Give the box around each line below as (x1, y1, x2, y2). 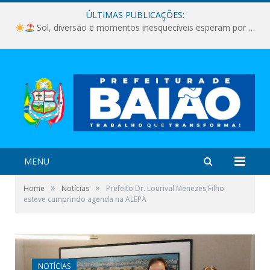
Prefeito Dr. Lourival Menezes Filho (106, 183, 224, 193)
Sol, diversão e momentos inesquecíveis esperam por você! (34, 22, 248, 34)
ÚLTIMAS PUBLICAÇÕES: (86, 9, 184, 20)
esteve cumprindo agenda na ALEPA (24, 193, 146, 204)
